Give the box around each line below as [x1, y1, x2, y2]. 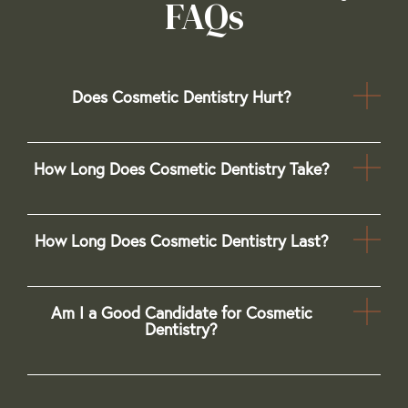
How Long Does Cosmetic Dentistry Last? [34, 230, 329, 252]
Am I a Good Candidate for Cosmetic [50, 302, 312, 324]
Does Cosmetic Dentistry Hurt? [71, 87, 291, 108]
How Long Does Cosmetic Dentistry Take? [33, 158, 330, 180]
